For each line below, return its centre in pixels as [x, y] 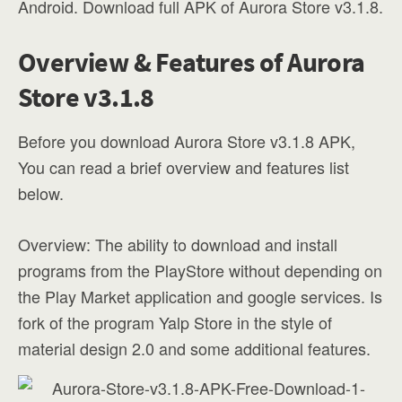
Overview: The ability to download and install [178, 244]
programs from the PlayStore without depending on [200, 270]
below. [41, 193]
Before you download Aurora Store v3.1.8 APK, [187, 141]
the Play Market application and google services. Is [200, 296]
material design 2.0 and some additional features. [194, 348]
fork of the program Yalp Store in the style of [175, 322]
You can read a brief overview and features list [184, 167]
